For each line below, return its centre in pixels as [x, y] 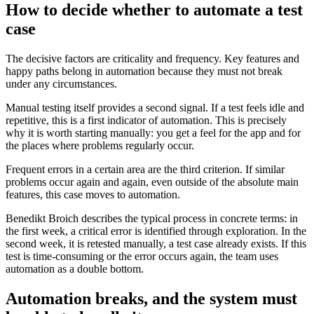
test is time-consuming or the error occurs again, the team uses [142, 256]
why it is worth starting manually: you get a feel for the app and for [153, 132]
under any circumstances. [61, 83]
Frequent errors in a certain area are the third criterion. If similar [145, 169]
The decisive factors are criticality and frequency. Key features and [152, 58]
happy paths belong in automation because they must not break [144, 71]
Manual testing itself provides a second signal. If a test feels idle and [155, 107]
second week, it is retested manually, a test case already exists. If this [156, 243]
